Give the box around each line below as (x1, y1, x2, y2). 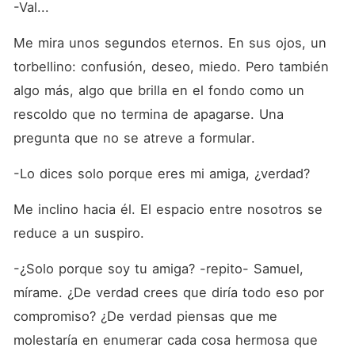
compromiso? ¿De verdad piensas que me (13, 308, 277, 324)
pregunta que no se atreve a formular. (13, 130, 255, 146)
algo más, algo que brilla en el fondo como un (13, 82, 304, 98)
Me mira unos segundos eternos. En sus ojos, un (13, 35, 326, 51)
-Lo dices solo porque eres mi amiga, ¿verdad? (13, 166, 315, 181)
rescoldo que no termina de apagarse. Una (13, 106, 284, 122)
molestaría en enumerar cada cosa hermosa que (13, 332, 318, 348)
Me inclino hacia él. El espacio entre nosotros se (13, 201, 323, 217)
